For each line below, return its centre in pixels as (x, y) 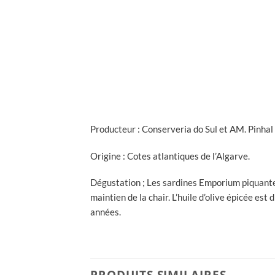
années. (106, 212)
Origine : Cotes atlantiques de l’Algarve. (170, 156)
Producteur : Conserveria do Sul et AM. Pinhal (182, 129)
